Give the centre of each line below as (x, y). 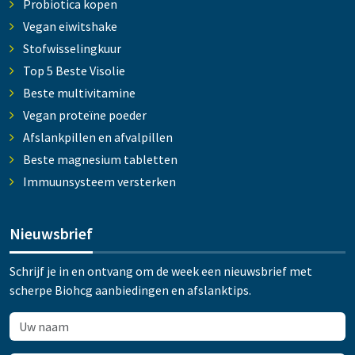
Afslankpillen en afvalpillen (97, 137)
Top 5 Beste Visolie (74, 71)
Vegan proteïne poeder (84, 115)
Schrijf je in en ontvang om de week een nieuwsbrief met (161, 271)
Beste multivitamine (79, 93)
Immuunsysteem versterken (99, 182)
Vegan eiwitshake (70, 27)
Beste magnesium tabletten (100, 160)
